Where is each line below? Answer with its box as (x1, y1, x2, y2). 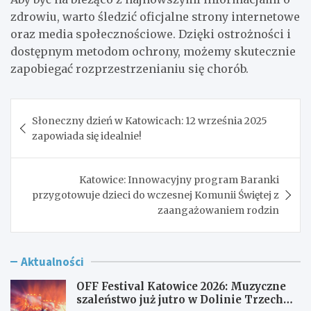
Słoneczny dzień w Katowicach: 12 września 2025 (32, 114, 267, 127)
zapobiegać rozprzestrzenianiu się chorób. (10, 61, 249, 76)
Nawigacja (10, 97, 100, 120)
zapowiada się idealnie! (32, 129, 142, 142)
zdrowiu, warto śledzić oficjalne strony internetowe (10, 9, 300, 24)
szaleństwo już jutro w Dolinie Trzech (76, 292, 283, 306)
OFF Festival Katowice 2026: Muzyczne (76, 279, 286, 293)
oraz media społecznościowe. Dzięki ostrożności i (10, 26, 291, 41)
